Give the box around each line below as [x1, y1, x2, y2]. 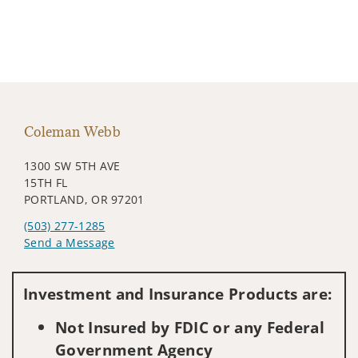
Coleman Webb [24, 122, 121, 141]
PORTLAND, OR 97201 [24, 191, 145, 207]
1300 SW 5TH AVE [24, 157, 121, 173]
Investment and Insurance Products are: [23, 282, 332, 304]
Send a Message [24, 234, 115, 250]
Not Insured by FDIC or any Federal [55, 316, 324, 338]
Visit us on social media [23, 258, 155, 274]
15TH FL [24, 174, 68, 190]
